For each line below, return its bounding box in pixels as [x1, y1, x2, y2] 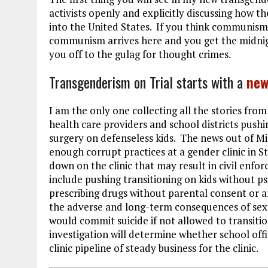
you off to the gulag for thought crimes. [49, 47, 233, 62]
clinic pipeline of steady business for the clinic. [49, 241, 258, 255]
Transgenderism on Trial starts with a [49, 71, 246, 93]
